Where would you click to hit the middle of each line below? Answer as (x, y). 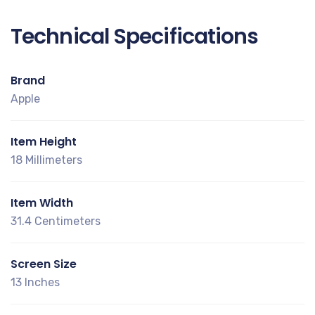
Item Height (44, 141)
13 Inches (35, 282)
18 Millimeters (46, 160)
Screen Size (44, 264)
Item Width (42, 202)
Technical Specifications (135, 36)
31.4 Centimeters (56, 221)
